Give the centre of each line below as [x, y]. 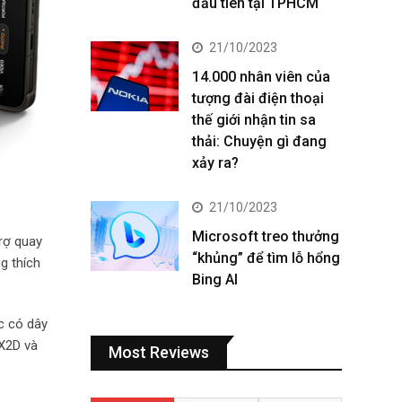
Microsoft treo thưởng [266, 236]
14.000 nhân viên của [261, 77]
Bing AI [215, 280]
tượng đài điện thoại [258, 98]
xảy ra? [215, 163]
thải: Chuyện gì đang [259, 141]
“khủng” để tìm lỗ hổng [266, 258]
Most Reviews [159, 352]
